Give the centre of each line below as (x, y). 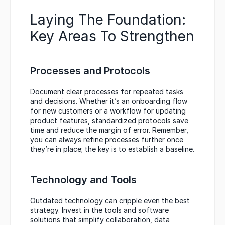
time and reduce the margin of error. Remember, (109, 130)
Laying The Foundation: (108, 19)
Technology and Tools (83, 180)
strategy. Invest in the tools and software (99, 210)
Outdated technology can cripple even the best (110, 200)
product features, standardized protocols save (109, 120)
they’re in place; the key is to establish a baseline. (112, 149)
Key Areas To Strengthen (112, 36)
